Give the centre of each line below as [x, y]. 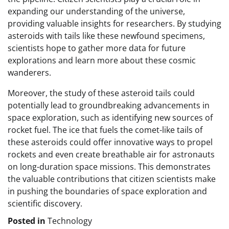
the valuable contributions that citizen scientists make [112, 179]
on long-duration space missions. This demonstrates [109, 167]
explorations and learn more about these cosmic [102, 60]
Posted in [28, 221]
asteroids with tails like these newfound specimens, [106, 36]
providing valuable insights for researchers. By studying [114, 24]
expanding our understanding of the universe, [96, 11]
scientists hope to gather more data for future [97, 48]
